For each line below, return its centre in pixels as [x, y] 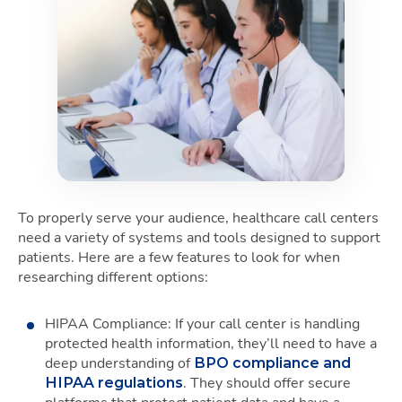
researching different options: [113, 277]
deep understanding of [119, 363]
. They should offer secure [267, 383]
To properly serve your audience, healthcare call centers [198, 218]
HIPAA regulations [114, 382]
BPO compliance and [272, 363]
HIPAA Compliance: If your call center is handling [202, 323]
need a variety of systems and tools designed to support [199, 237]
